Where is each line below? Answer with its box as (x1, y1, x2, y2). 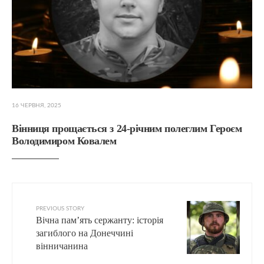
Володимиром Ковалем (12, 134, 117, 147)
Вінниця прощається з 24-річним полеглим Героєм (12, 122, 242, 134)
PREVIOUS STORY (36, 205, 84, 212)
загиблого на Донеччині (36, 227, 133, 238)
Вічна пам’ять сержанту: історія (36, 214, 163, 225)
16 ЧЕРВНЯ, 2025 (12, 102, 61, 108)
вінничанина (36, 240, 88, 251)
